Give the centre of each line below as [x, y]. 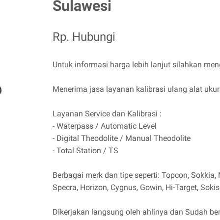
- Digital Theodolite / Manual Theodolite [123, 138]
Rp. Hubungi [84, 37]
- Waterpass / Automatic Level [106, 126]
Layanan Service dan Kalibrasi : [108, 113]
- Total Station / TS [86, 150]
